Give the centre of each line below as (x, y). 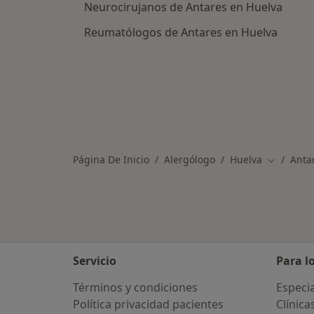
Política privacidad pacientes (148, 304)
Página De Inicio (111, 159)
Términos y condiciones (135, 287)
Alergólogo (190, 159)
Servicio (95, 261)
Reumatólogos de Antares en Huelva (181, 32)
